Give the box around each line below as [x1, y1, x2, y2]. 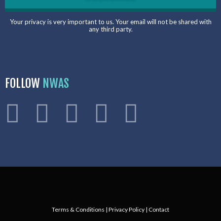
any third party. [88, 25, 133, 33]
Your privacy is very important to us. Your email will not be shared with [9, 18, 212, 26]
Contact [148, 206, 169, 213]
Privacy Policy [109, 206, 145, 213]
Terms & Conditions [52, 206, 105, 213]
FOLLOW [5, 76, 42, 91]
